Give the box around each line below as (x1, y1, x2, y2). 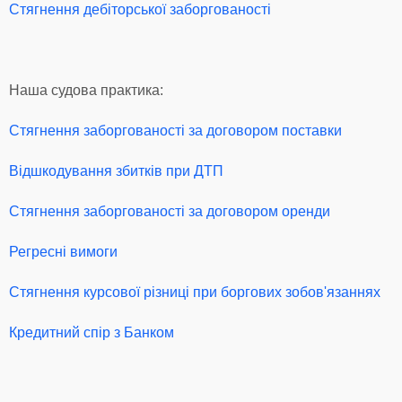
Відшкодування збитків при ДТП (9, 162, 223, 179)
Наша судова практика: (9, 82, 163, 98)
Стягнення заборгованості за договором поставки (9, 122, 342, 138)
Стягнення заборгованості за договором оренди (9, 203, 330, 219)
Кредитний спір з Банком (9, 324, 174, 340)
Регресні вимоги (9, 243, 118, 259)
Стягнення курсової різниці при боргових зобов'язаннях (9, 284, 380, 300)
